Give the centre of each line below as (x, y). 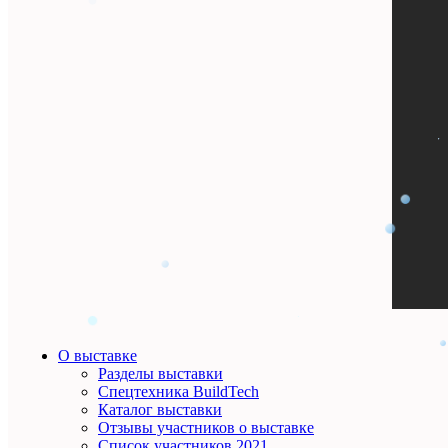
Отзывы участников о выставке (206, 427)
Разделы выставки (160, 373)
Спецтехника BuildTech (178, 391)
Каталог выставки (160, 409)
